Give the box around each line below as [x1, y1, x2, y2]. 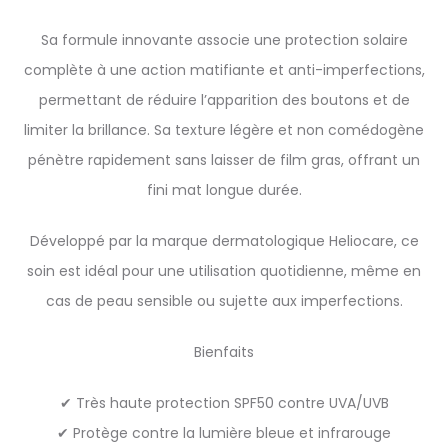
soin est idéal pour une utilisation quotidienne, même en [27, 261, 421, 281]
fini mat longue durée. [146, 180, 302, 200]
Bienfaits [194, 342, 254, 362]
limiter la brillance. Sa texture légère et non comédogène [24, 120, 424, 140]
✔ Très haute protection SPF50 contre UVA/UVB [59, 393, 389, 413]
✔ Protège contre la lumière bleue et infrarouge [57, 423, 391, 443]
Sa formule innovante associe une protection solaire [40, 30, 408, 50]
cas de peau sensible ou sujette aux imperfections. [45, 291, 403, 311]
